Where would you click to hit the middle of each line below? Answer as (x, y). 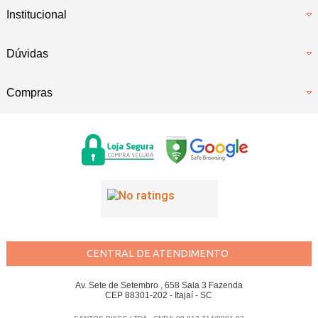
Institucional (36, 14)
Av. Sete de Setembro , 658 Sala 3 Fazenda (159, 285)
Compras (29, 92)
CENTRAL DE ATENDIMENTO (157, 254)
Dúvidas (27, 53)
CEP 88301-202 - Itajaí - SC (159, 295)
